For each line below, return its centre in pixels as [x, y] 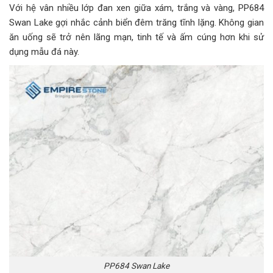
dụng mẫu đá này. [44, 52]
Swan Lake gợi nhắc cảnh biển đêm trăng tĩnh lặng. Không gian [136, 23]
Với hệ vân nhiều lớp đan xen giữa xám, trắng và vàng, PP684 [136, 8]
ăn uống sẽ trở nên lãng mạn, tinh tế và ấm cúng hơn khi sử [136, 37]
